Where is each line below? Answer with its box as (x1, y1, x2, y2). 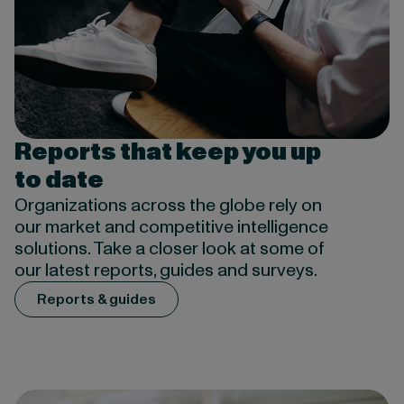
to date (14, 164, 104, 197)
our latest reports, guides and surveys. (14, 258, 317, 284)
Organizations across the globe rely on (14, 193, 322, 219)
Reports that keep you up (14, 136, 321, 170)
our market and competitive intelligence (14, 215, 328, 241)
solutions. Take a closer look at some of (14, 236, 325, 262)
